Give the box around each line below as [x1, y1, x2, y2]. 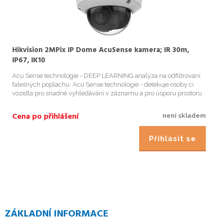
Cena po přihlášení [12, 110, 78, 124]
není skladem [163, 112, 206, 120]
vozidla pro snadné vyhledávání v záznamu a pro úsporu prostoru [12, 89, 202, 97]
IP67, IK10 [12, 54, 45, 66]
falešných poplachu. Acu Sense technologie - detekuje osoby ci [12, 80, 194, 88]
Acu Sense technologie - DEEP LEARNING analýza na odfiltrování [12, 72, 200, 79]
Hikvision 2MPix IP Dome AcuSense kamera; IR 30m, [12, 44, 189, 56]
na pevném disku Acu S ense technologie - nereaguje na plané [12, 98, 193, 106]
